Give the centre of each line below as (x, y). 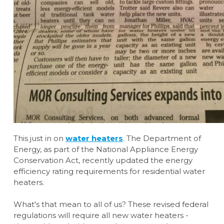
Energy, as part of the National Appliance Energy (106, 149)
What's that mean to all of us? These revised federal (111, 204)
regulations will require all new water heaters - (101, 215)
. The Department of (162, 138)
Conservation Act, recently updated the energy (103, 160)
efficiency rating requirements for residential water (109, 171)
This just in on (39, 138)
